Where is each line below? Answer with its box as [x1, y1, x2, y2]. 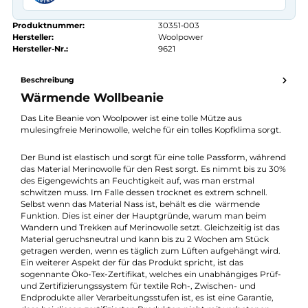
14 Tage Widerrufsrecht [38, 14, 131, 24]
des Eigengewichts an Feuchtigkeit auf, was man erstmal [22, 263, 283, 275]
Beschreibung [22, 152, 82, 162]
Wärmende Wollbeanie [22, 168, 182, 185]
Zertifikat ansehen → [65, 57, 140, 67]
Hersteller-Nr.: [14, 117, 76, 129]
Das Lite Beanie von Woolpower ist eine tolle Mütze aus [22, 194, 269, 205]
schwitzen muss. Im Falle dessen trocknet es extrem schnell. [22, 276, 297, 287]
